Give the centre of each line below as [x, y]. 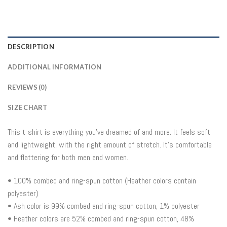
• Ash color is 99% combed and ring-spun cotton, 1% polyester [104, 206]
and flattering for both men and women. [68, 158]
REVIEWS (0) [27, 87]
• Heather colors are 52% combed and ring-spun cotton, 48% [101, 219]
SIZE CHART [28, 108]
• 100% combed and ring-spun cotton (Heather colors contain [102, 181]
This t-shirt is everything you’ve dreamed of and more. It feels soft [109, 132]
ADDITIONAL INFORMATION [55, 67]
